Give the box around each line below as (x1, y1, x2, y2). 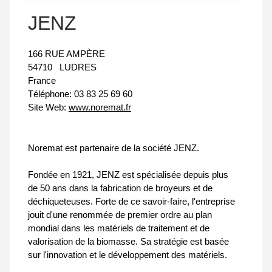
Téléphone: (28, 88, 74, 99)
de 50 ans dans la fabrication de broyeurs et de (28, 183, 212, 194)
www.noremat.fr (69, 101, 131, 112)
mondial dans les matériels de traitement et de (28, 223, 209, 234)
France (28, 75, 56, 86)
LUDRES (59, 61, 97, 72)
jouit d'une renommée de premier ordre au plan (28, 209, 212, 220)
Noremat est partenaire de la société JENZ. (28, 143, 199, 154)
